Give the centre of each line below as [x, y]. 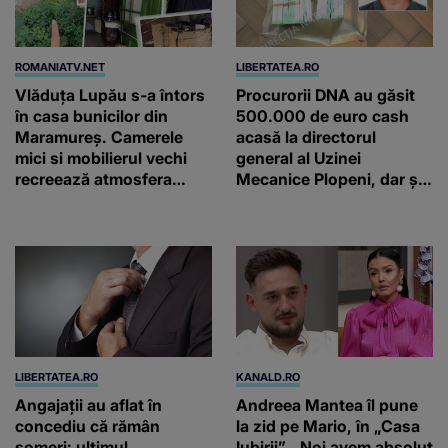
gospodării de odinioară [105, 221]
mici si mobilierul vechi [101, 158]
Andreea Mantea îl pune [327, 404]
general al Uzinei [298, 158]
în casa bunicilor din [91, 116]
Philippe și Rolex [298, 221]
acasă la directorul [306, 137]
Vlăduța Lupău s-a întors [110, 95]
